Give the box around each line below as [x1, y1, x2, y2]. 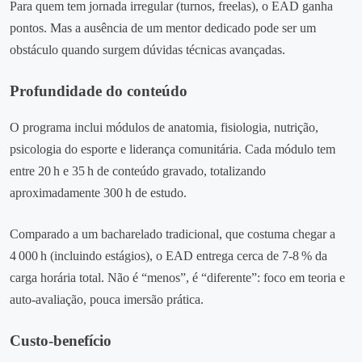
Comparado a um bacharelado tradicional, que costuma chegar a [10, 227, 335, 242]
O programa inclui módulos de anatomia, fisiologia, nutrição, [10, 120, 318, 135]
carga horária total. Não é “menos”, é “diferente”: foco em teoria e [10, 271, 345, 285]
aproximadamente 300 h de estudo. [10, 186, 187, 200]
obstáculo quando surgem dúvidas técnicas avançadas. [10, 42, 285, 57]
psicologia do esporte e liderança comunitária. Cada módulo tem [10, 142, 335, 157]
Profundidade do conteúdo [10, 82, 187, 99]
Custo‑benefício [10, 332, 112, 350]
